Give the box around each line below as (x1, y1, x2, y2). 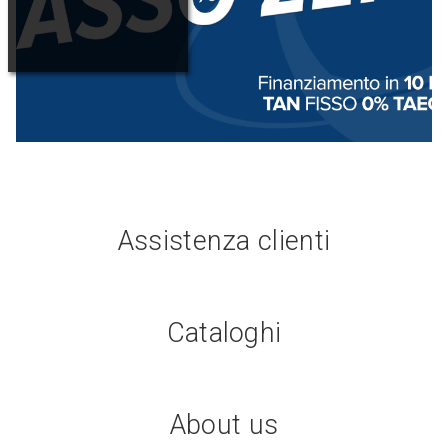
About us (169, 409, 279, 442)
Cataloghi (166, 317, 282, 350)
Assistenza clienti (117, 225, 331, 258)
